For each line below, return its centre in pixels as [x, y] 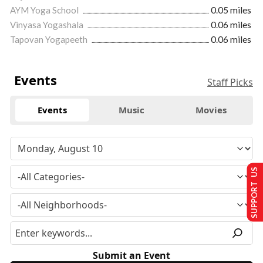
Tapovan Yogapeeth [50, 39]
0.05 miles [231, 10]
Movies [211, 110]
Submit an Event [131, 255]
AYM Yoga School [45, 10]
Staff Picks [230, 82]
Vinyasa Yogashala [48, 24]
